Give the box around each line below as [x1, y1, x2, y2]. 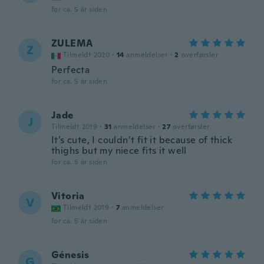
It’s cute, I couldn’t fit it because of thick [51, 134, 232, 146]
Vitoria [51, 190, 85, 202]
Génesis [51, 249, 90, 261]
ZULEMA [51, 37, 93, 49]
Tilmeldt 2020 [63, 50, 110, 60]
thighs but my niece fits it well [51, 144, 187, 157]
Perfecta [51, 64, 90, 76]
